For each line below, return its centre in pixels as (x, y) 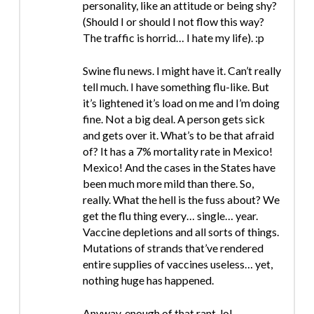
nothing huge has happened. (148, 280)
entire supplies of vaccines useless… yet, (177, 264)
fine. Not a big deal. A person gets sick (173, 118)
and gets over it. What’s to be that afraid (178, 135)
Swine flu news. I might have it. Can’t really (182, 70)
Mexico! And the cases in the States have (179, 167)
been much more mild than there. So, (168, 183)
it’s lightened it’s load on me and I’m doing (181, 102)
